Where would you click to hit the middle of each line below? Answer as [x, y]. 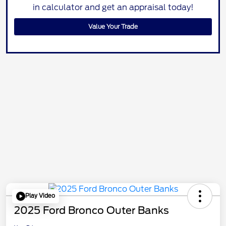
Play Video [40, 196]
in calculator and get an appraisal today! [113, 7]
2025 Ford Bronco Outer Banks [92, 210]
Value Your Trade [113, 26]
